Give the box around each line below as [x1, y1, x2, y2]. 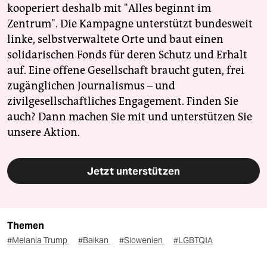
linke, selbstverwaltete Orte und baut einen [7, 32, 223, 46]
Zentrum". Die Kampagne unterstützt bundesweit [7, 17, 253, 30]
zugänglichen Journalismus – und [7, 79, 175, 92]
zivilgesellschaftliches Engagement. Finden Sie [7, 94, 238, 108]
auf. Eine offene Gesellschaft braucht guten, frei [7, 63, 244, 77]
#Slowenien [119, 234, 164, 246]
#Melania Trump [7, 234, 69, 246]
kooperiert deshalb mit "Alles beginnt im [7, 1, 211, 15]
